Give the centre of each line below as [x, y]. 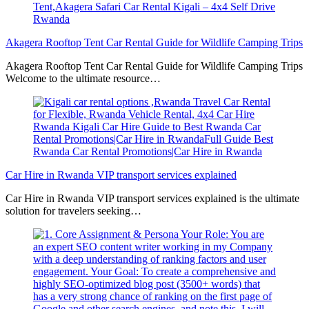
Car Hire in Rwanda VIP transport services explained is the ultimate [152, 199]
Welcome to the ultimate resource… [83, 79]
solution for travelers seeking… [73, 211]
